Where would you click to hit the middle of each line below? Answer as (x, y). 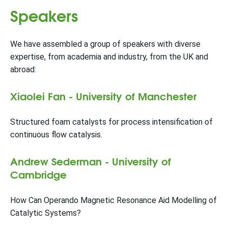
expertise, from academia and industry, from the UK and (109, 57)
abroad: (23, 69)
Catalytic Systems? (46, 213)
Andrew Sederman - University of (91, 161)
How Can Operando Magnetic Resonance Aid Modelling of (113, 200)
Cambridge (38, 174)
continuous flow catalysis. (56, 135)
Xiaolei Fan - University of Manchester (103, 95)
